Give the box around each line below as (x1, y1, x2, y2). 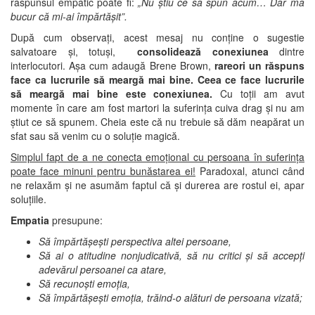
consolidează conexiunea (137, 44, 279, 58)
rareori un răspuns (214, 58, 304, 72)
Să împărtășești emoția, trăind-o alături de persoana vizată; (39, 290, 302, 304)
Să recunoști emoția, (39, 276, 130, 290)
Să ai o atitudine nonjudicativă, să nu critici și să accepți (39, 247, 304, 262)
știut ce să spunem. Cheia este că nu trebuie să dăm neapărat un (11, 114, 304, 129)
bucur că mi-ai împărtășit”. (11, 8, 127, 23)
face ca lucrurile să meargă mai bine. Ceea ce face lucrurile (11, 72, 304, 86)
